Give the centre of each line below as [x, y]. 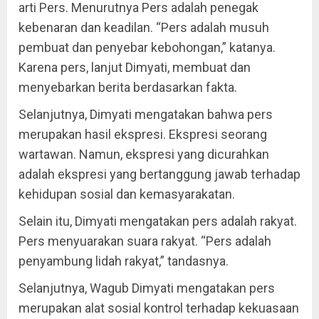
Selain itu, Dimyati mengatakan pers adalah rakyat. [158, 221]
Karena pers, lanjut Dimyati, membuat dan [135, 68]
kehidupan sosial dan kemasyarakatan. [127, 194]
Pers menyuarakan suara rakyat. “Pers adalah [145, 241]
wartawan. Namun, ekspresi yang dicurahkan [144, 155]
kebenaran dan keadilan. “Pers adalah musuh [144, 28]
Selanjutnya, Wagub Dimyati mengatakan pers [147, 288]
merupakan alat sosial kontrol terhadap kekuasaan [159, 308]
